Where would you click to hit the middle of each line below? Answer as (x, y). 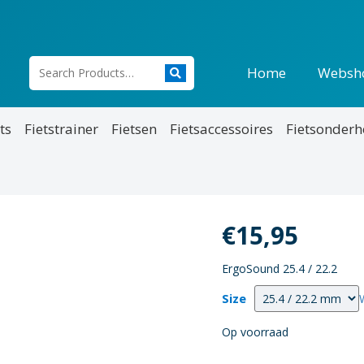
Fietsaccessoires (222, 128)
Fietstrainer (62, 128)
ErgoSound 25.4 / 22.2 (280, 269)
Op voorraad (256, 332)
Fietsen (134, 128)
